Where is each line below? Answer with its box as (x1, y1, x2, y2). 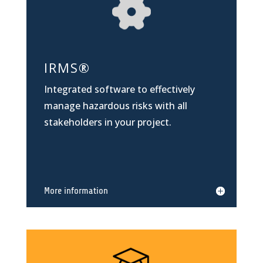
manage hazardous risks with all (43, 99, 187, 113)
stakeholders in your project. (43, 116, 171, 129)
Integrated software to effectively (43, 83, 195, 96)
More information (43, 185, 108, 196)
